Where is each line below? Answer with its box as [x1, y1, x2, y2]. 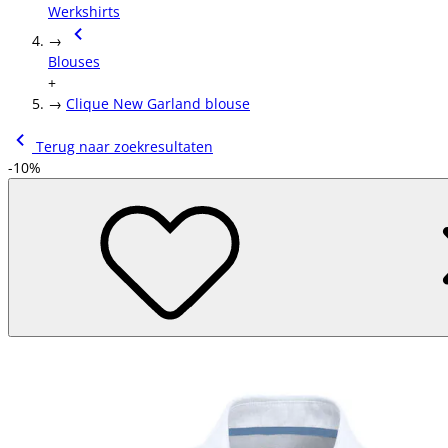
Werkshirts [48, 2, 120, 21]
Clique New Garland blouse [66, 94, 250, 113]
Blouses [48, 52, 100, 71]
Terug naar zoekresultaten [32, 137, 213, 156]
